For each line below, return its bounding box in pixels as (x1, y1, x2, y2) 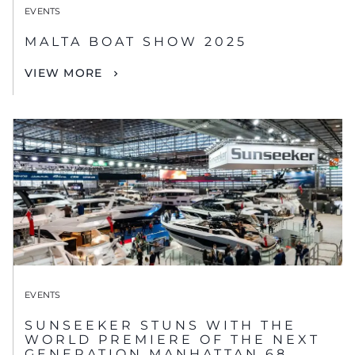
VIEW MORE (25, 65, 103, 80)
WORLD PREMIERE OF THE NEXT (25, 332, 320, 348)
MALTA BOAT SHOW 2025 (25, 33, 247, 49)
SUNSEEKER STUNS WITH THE (25, 318, 296, 334)
